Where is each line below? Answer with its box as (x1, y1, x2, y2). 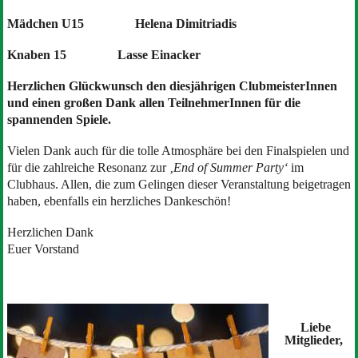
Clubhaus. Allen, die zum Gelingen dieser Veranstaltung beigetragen (6, 177, 351, 191)
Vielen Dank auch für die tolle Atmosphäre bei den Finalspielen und (6, 143, 349, 157)
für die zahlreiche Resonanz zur (6, 160, 166, 174)
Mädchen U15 (6, 16, 84, 30)
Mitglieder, (284, 332, 343, 347)
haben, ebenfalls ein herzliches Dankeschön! (6, 193, 231, 208)
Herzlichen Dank (6, 225, 97, 239)
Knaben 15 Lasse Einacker (6, 47, 201, 62)
